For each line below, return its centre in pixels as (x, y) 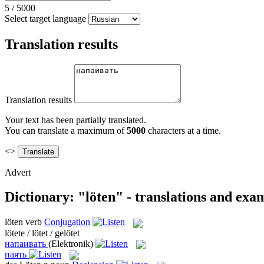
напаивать (25, 243)
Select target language (45, 18)
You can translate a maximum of (66, 130)
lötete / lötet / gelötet (42, 233)
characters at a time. (183, 130)
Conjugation (67, 222)
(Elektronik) (71, 243)
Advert (18, 172)
